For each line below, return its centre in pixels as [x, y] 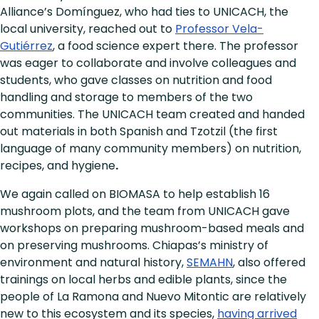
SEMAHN [210, 263]
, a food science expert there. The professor [176, 46]
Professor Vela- [219, 29]
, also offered [269, 263]
